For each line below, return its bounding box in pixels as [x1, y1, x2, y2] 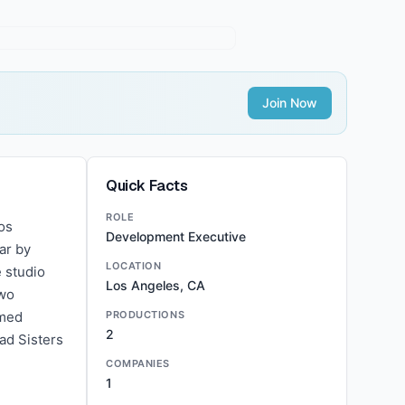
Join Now [262, 95, 317, 110]
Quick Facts [106, 176, 188, 195]
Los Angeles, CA [106, 278, 205, 293]
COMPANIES [106, 357, 170, 370]
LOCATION [106, 259, 162, 272]
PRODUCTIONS [106, 308, 185, 321]
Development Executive [106, 229, 246, 244]
